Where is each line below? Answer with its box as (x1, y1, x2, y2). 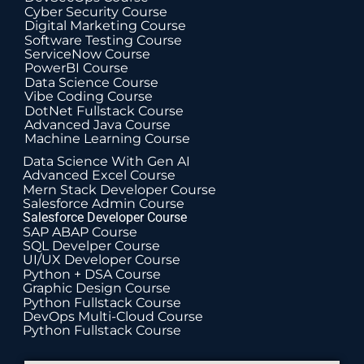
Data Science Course (24, 74, 158, 90)
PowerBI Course (24, 60, 128, 76)
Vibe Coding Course (24, 89, 153, 105)
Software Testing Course (24, 32, 182, 48)
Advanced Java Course (24, 116, 171, 132)
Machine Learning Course (24, 131, 190, 147)
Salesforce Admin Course (23, 195, 184, 211)
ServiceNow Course (24, 45, 150, 62)
